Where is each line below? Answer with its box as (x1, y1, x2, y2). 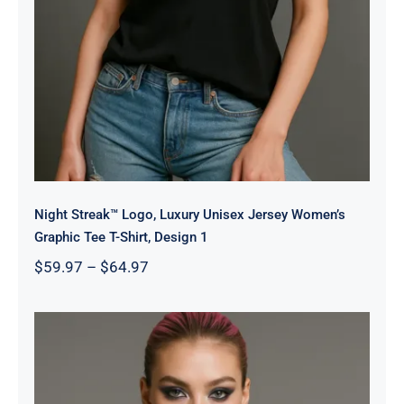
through (147, 310, 201, 329)
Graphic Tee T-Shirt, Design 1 (33, 228, 208, 245)
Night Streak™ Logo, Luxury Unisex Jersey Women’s (33, 206, 345, 223)
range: (147, 274, 190, 293)
